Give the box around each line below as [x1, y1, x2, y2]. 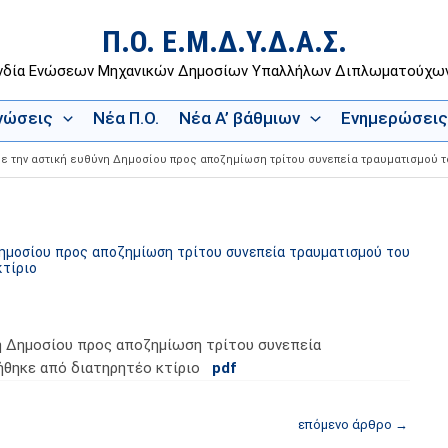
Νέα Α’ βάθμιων [179, 108, 301, 128]
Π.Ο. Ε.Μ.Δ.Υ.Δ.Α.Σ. [101, 23, 347, 59]
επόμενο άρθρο [298, 417, 395, 432]
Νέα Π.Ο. [93, 108, 160, 128]
